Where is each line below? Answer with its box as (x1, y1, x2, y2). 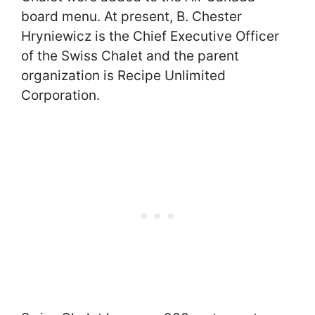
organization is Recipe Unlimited (21, 67, 226, 84)
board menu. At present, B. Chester (21, 8, 242, 25)
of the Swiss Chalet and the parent (21, 48, 239, 64)
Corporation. (21, 87, 100, 103)
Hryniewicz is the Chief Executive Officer (21, 28, 279, 44)
